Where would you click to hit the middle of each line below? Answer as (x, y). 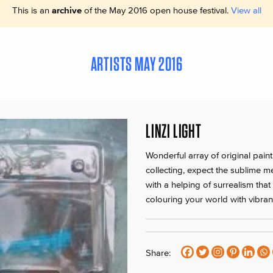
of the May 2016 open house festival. (156, 10)
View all (246, 10)
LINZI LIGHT (174, 131)
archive (66, 10)
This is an (32, 10)
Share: (158, 253)
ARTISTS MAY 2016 (136, 64)
